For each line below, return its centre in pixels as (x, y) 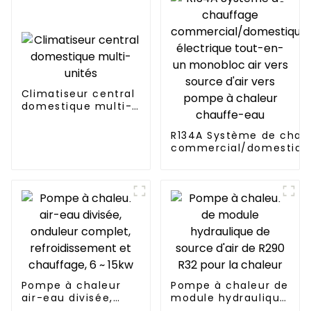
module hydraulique (229, 298)
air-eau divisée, (67, 298)
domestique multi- (77, 107)
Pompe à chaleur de (229, 286)
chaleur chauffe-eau (233, 186)
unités (40, 119)
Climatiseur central (78, 94)
